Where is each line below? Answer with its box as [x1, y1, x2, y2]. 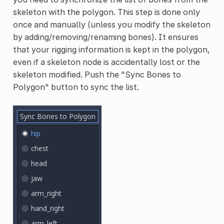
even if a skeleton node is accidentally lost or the [12, 56, 200, 67]
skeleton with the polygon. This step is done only [12, 6, 200, 17]
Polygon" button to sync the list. [12, 81, 139, 92]
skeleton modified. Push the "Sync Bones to [12, 69, 181, 79]
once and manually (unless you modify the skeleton [12, 19, 210, 29]
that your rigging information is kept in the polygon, [12, 44, 209, 54]
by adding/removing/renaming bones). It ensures [12, 31, 198, 42]
